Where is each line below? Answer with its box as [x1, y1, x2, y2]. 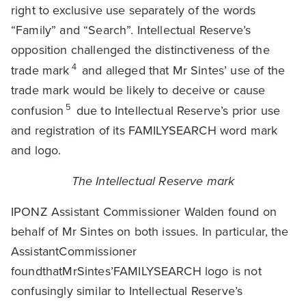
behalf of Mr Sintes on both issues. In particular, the [11, 223, 289, 240]
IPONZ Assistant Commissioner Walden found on [11, 203, 277, 221]
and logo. [11, 141, 61, 159]
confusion [11, 102, 64, 120]
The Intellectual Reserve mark [71, 172, 235, 190]
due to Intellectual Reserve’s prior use [72, 102, 281, 120]
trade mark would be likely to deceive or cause [11, 81, 266, 99]
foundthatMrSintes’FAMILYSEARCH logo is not [11, 262, 262, 280]
